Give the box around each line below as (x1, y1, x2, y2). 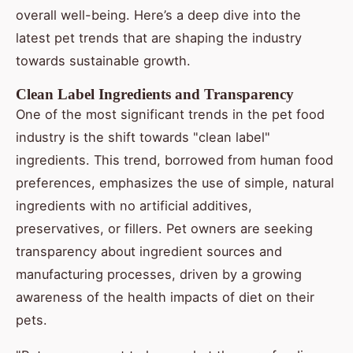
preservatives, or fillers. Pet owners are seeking (16, 221, 313, 237)
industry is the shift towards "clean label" (16, 129, 270, 146)
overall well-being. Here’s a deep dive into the (16, 7, 301, 24)
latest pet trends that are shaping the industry (16, 30, 302, 46)
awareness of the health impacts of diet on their (16, 289, 314, 306)
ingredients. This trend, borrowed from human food (16, 152, 333, 169)
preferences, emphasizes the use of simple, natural (16, 175, 334, 191)
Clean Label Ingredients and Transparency (16, 86, 294, 103)
